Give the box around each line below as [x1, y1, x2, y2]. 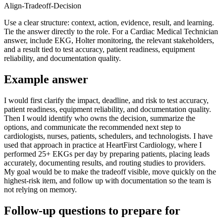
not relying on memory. [4, 185, 77, 194]
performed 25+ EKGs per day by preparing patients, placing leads [4, 150, 210, 159]
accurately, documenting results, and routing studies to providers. [4, 159, 206, 167]
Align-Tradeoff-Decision [4, 1, 81, 10]
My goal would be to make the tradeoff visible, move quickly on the [4, 167, 216, 176]
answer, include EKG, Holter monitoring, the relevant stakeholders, [4, 36, 214, 45]
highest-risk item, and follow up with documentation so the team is [4, 176, 211, 185]
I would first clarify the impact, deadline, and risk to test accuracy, [4, 96, 209, 105]
